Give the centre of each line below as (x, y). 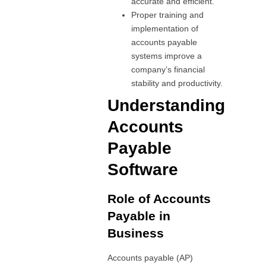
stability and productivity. (177, 83)
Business (136, 233)
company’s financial (168, 69)
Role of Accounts (159, 198)
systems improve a (167, 56)
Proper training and (168, 15)
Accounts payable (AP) (151, 257)
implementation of (165, 28)
